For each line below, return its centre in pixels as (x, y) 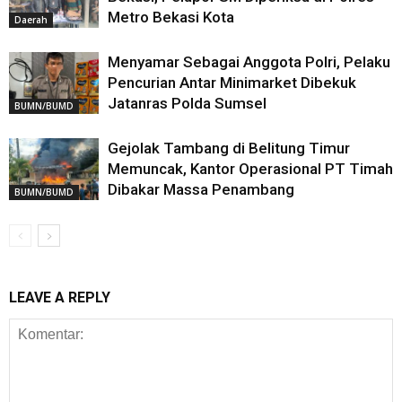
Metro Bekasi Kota (171, 17)
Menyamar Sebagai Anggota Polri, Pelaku (249, 62)
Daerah (31, 19)
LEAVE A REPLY (60, 297)
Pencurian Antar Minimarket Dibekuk (232, 83)
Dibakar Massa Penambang (201, 189)
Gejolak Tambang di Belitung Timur (229, 148)
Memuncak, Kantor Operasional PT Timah (250, 169)
